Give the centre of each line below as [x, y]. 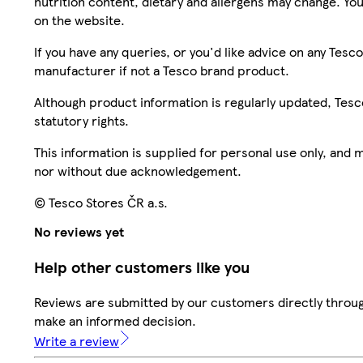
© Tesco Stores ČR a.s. [101, 202]
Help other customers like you [142, 267]
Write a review [77, 341]
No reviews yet [79, 231]
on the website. [79, 19]
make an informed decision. [115, 321]
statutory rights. [81, 120]
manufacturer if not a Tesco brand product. [162, 70]
